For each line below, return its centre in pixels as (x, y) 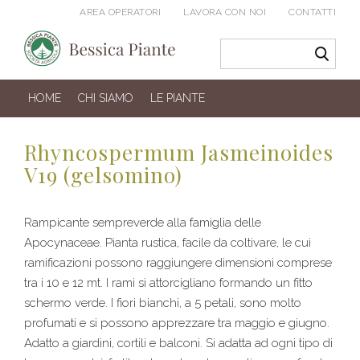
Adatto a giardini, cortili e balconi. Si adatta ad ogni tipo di (178, 344)
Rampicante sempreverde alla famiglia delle (143, 223)
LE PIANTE (178, 98)
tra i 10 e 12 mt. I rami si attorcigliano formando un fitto (168, 283)
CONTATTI (312, 12)
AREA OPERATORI (120, 12)
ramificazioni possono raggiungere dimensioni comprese (178, 263)
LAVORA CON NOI (225, 12)
